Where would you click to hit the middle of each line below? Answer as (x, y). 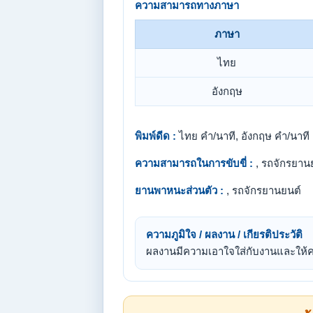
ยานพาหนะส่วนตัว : (179, 190)
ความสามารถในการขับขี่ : (194, 163)
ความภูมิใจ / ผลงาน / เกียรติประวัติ (224, 234)
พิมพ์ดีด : (155, 136)
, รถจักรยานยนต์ (262, 190)
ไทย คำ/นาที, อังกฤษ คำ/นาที (243, 136)
